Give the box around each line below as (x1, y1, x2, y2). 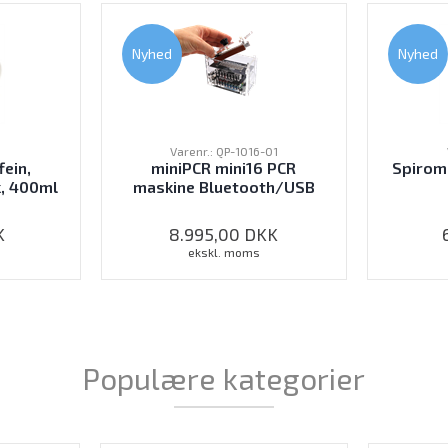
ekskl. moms (187, 245, 260, 260)
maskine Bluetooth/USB (132, 177, 315, 197)
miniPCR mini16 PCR (151, 158, 297, 178)
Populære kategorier (82, 360, 366, 397)
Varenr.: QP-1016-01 (169, 144, 278, 159)
